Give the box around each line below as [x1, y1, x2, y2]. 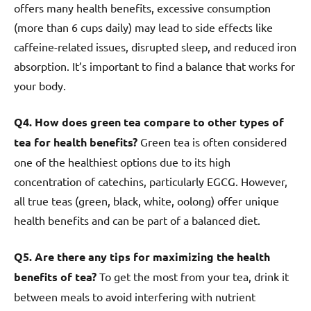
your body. [14, 78, 66, 92]
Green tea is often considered [137, 134, 287, 149]
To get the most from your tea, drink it [96, 269, 289, 283]
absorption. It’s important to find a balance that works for [14, 58, 295, 73]
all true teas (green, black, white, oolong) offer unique [14, 193, 279, 208]
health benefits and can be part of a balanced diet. [14, 212, 260, 227]
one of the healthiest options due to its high [14, 154, 230, 169]
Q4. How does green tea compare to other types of [14, 114, 284, 129]
